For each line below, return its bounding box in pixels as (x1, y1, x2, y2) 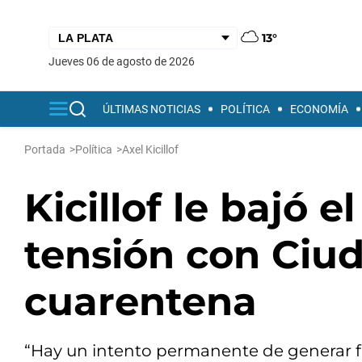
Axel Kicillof (122, 143, 179, 156)
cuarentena (24, 278, 257, 325)
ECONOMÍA (290, 103, 348, 116)
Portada (24, 143, 65, 156)
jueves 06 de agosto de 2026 (55, 54, 195, 68)
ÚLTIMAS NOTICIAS (103, 103, 200, 116)
